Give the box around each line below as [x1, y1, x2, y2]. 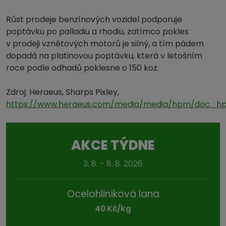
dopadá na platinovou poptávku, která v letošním [6, 49, 202, 62]
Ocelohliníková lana [67, 187, 159, 201]
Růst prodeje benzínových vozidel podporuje [6, 13, 182, 25]
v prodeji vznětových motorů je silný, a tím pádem [6, 37, 204, 49]
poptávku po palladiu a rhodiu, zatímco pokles [6, 25, 189, 37]
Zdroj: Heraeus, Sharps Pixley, [6, 86, 119, 98]
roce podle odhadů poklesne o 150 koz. [6, 62, 159, 74]
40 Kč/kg [95, 203, 131, 214]
